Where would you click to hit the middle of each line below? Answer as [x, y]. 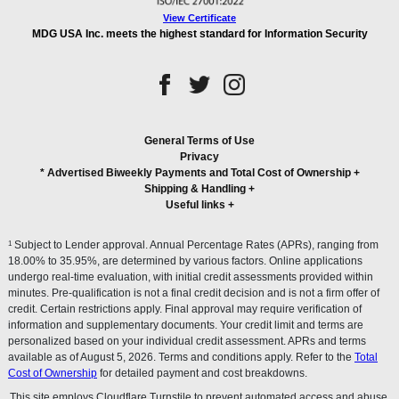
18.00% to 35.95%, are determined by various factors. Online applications [185, 261]
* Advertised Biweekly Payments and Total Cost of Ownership [195, 173]
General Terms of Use [199, 141]
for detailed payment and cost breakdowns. [202, 373]
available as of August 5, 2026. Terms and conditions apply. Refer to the [181, 357]
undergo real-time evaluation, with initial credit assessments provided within [191, 277]
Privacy [199, 157]
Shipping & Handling [195, 189]
